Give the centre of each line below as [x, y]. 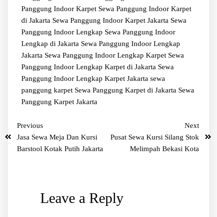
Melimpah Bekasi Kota [164, 148]
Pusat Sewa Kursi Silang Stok [155, 137]
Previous [30, 125]
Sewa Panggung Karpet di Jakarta [126, 90]
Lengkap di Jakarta [51, 43]
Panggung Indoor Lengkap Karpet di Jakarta [89, 67]
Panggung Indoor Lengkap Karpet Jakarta [85, 78]
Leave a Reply [82, 198]
